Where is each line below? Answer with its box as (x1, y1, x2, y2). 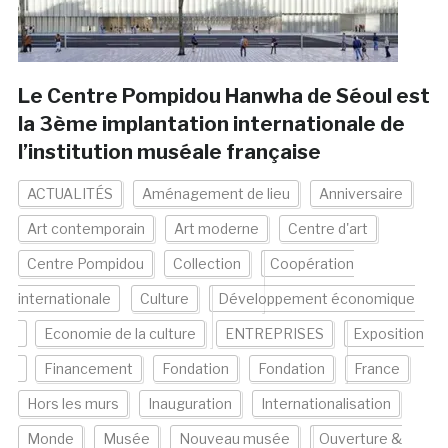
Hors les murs (26, 395, 119, 413)
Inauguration (147, 395, 232, 413)
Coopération (269, 255, 354, 273)
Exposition (352, 325, 424, 343)
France (353, 360, 400, 378)
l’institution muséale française (17, 140, 321, 165)
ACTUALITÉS (26, 185, 113, 203)
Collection (172, 255, 241, 273)
